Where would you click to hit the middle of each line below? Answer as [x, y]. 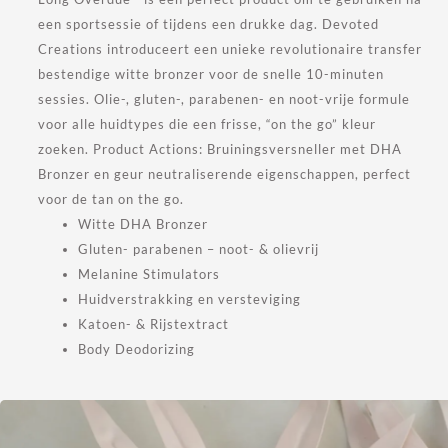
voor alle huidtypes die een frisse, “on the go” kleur [206, 124]
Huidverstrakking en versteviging [189, 299]
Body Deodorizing [136, 349]
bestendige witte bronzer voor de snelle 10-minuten [210, 74]
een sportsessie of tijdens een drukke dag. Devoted [208, 24]
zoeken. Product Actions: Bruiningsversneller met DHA [219, 149]
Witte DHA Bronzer [142, 224]
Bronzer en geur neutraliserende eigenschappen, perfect [224, 174]
